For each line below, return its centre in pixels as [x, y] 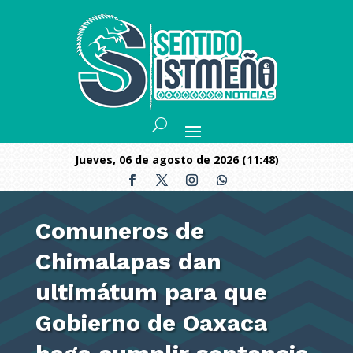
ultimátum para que [151, 292]
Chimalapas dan [128, 261]
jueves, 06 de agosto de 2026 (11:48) [178, 160]
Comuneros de [119, 230]
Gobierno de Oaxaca [151, 323]
